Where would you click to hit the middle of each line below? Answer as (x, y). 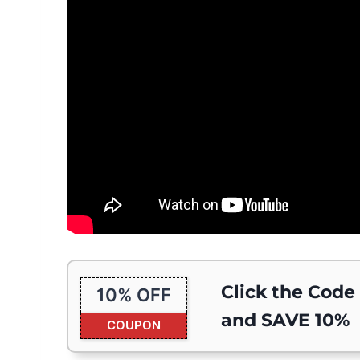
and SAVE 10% (285, 321)
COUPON (134, 325)
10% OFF (134, 295)
